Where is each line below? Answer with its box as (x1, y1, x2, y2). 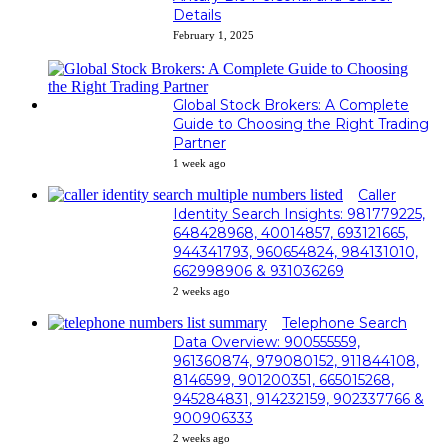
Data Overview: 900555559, (173, 332, 360, 351)
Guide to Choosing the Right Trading (173, 114, 429, 133)
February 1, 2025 (173, 28, 254, 41)
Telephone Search (282, 313, 407, 332)
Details (173, 5, 221, 24)
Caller (358, 185, 396, 204)
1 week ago (173, 156, 226, 169)
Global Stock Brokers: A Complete (173, 95, 409, 114)
